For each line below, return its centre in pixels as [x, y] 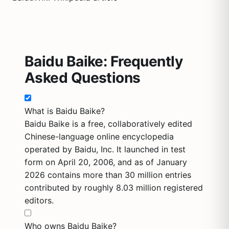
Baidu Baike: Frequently [104, 61]
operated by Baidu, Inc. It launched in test [105, 149]
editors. [39, 200]
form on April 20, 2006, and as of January [106, 162]
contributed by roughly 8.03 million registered [114, 188]
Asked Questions [83, 78]
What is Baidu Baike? [65, 111]
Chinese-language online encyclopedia [99, 136]
